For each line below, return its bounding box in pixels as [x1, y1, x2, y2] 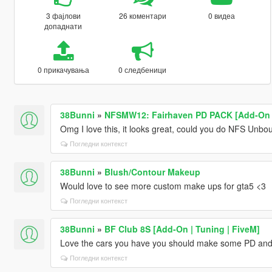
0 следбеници [118, 64, 167, 75]
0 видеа [208, 10, 236, 21]
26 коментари [118, 10, 166, 21]
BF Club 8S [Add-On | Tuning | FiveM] [104, 222, 260, 235]
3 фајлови [46, 10, 81, 21]
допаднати [44, 20, 83, 31]
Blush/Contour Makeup [104, 165, 200, 178]
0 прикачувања [37, 64, 89, 75]
